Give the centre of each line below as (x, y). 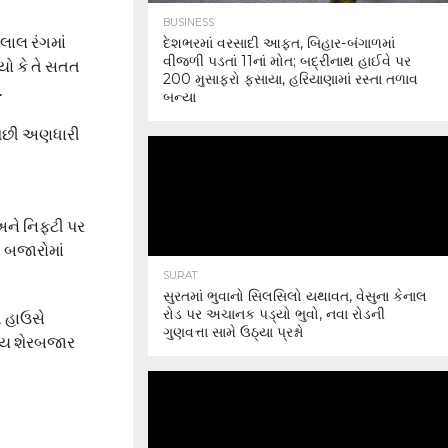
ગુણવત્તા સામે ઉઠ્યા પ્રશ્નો (233, 332)
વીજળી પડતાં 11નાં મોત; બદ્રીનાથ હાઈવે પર (287, 61)
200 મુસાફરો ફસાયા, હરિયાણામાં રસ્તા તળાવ (290, 79)
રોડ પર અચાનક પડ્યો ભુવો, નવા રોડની (274, 314)
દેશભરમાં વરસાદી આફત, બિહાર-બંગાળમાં (279, 43)
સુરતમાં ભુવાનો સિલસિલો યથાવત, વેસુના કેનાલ (295, 296)
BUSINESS (188, 22)
